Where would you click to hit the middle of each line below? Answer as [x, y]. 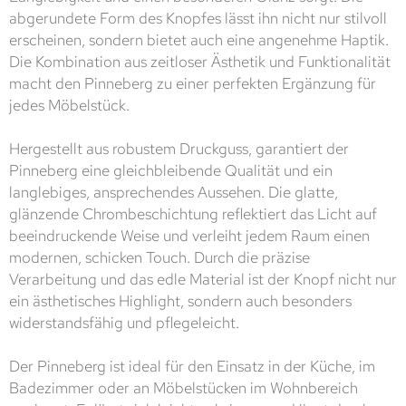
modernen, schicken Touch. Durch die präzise [159, 258]
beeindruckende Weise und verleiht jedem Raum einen [189, 236]
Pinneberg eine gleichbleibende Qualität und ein [171, 171]
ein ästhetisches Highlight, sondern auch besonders [180, 301]
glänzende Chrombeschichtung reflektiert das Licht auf [193, 214]
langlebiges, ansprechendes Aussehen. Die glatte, [174, 193]
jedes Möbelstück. [69, 106]
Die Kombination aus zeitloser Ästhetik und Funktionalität [200, 62]
